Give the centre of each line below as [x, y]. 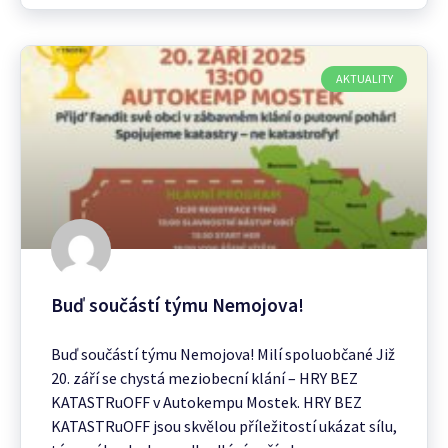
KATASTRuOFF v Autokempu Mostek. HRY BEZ [206, 401]
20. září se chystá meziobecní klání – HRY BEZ [204, 377]
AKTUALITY [364, 78]
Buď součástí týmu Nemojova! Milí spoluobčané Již [223, 353]
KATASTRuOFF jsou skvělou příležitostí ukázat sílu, [224, 425]
